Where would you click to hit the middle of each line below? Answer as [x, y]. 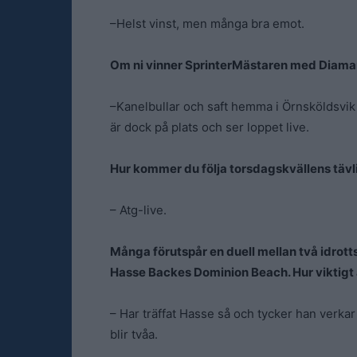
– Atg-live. [138, 210]
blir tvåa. [134, 334]
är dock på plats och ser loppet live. [210, 127]
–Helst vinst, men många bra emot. [207, 24]
